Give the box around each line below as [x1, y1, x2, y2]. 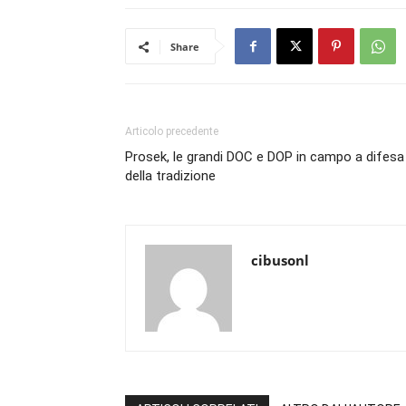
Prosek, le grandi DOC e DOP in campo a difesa [125, 149, 404, 165]
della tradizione [125, 168, 216, 184]
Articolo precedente [125, 125, 218, 138]
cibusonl [251, 251, 309, 269]
